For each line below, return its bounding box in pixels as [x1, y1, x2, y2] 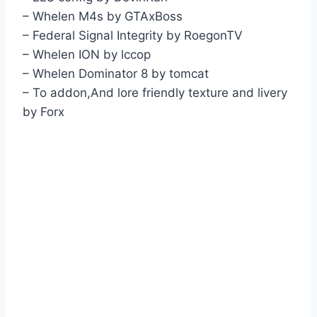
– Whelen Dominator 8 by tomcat [23, 67, 209, 81]
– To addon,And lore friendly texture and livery [23, 86, 287, 100]
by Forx [23, 105, 64, 120]
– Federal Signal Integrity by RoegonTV [23, 28, 243, 43]
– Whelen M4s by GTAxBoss [23, 9, 183, 24]
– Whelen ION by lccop [23, 47, 151, 62]
